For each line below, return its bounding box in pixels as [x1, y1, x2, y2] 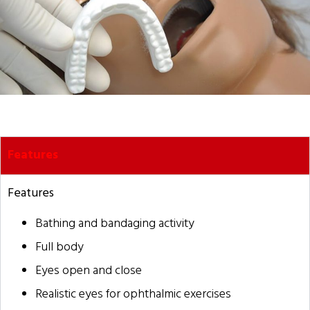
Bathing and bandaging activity [35, 213, 194, 234]
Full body [35, 237, 84, 257]
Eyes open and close [35, 260, 142, 281]
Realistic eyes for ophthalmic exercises [35, 284, 231, 304]
